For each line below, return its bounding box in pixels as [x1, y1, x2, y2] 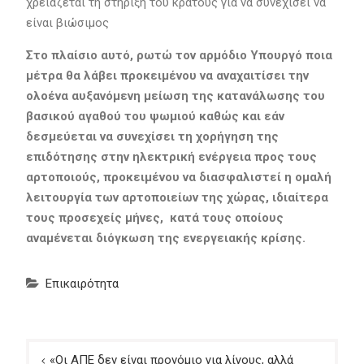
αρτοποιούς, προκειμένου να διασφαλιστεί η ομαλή [25, 170, 331, 185]
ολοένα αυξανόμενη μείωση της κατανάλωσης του [25, 89, 325, 104]
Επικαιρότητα [45, 276, 119, 292]
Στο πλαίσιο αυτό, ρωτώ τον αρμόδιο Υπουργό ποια [25, 48, 332, 63]
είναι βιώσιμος [25, 15, 109, 31]
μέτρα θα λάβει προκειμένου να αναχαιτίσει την [25, 68, 309, 84]
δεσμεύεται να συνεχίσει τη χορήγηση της [25, 129, 279, 145]
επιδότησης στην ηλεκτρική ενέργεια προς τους [25, 149, 317, 165]
